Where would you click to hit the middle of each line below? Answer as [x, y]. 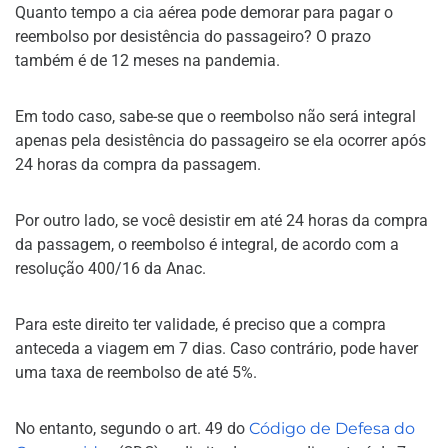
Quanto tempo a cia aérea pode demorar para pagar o [204, 12]
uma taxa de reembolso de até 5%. [136, 372]
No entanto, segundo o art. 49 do [132, 428]
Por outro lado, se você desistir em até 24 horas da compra [221, 220]
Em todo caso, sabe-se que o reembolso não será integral [215, 116]
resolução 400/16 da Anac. [110, 268]
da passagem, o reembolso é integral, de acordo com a [207, 244]
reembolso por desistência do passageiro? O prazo [193, 36]
